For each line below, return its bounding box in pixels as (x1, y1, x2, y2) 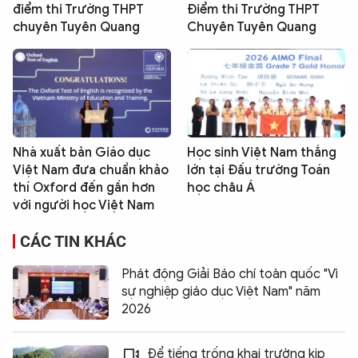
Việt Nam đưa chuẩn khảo (13, 162, 169, 179)
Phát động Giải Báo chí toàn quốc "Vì (121, 266, 338, 283)
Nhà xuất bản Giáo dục (13, 145, 150, 161)
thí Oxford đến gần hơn (13, 180, 155, 197)
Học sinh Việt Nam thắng (187, 145, 336, 161)
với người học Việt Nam (13, 197, 154, 214)
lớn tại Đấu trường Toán (187, 162, 330, 179)
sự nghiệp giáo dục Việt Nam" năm (121, 284, 320, 300)
